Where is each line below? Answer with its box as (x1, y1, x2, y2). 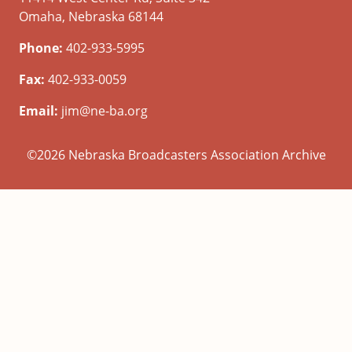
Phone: (19, 39, 63, 57)
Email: (19, 102, 58, 120)
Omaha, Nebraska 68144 (19, 8, 163, 26)
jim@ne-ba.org (58, 102, 148, 120)
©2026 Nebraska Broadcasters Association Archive (26, 146, 326, 164)
